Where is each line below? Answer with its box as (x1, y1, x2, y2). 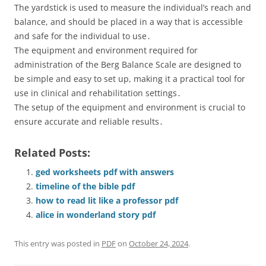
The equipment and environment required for (14, 45, 198, 56)
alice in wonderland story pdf (36, 209, 156, 220)
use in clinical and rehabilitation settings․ (14, 87, 181, 99)
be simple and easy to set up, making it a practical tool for (14, 73, 245, 84)
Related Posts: (14, 145, 90, 160)
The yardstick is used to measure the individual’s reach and (14, 2, 251, 13)
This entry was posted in (14, 238, 102, 249)
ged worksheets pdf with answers (36, 166, 174, 178)
